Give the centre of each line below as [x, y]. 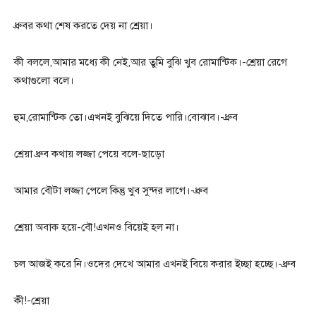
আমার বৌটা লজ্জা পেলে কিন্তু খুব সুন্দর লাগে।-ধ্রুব [111, 191]
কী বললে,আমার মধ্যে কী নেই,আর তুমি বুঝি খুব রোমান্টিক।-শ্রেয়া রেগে [151, 62]
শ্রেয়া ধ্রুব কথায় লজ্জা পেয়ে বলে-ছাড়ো [89, 154]
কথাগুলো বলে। [44, 81]
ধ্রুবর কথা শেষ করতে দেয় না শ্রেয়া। [84, 26]
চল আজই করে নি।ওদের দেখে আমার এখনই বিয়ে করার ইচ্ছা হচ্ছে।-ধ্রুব [155, 264]
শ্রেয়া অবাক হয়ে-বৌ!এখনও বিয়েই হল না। [97, 227]
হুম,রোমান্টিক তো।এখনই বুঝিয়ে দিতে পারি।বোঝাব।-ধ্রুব [126, 117]
